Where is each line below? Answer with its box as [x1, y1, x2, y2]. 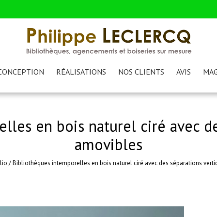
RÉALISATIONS [56, 67, 106, 77]
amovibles [75, 134, 142, 155]
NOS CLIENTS [118, 67, 164, 77]
